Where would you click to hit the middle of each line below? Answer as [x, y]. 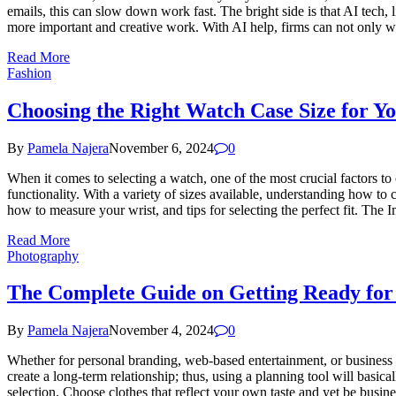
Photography [43, 255]
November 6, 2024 [161, 148]
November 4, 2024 [161, 331]
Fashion [29, 72]
